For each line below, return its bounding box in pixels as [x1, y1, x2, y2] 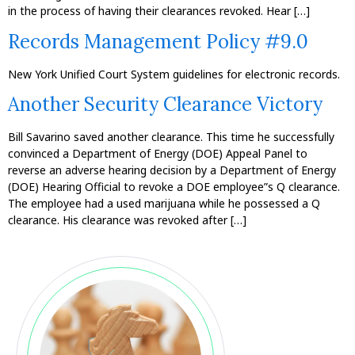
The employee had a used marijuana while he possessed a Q [8, 196, 320, 212]
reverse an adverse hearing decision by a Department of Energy [8, 162, 336, 178]
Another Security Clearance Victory [8, 92, 323, 117]
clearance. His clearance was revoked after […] [8, 212, 246, 228]
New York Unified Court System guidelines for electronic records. [8, 66, 340, 82]
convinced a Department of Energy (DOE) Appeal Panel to [8, 146, 307, 162]
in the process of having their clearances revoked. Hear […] [8, 3, 310, 19]
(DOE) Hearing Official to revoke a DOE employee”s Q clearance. [8, 179, 340, 195]
